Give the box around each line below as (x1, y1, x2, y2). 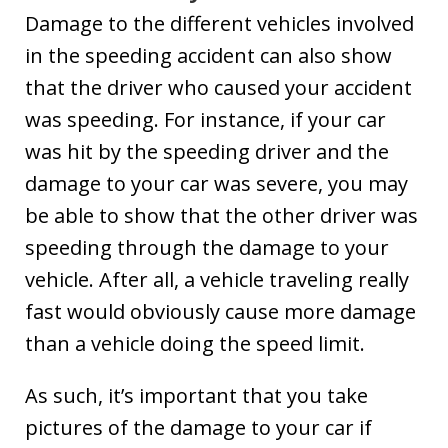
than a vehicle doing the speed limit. (25, 329, 365, 357)
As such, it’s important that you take (25, 381, 368, 409)
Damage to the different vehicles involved (25, 9, 414, 37)
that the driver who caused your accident (25, 73, 412, 101)
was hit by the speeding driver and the (25, 137, 389, 165)
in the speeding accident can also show (25, 41, 392, 69)
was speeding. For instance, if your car (25, 105, 386, 133)
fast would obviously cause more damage (25, 297, 416, 325)
